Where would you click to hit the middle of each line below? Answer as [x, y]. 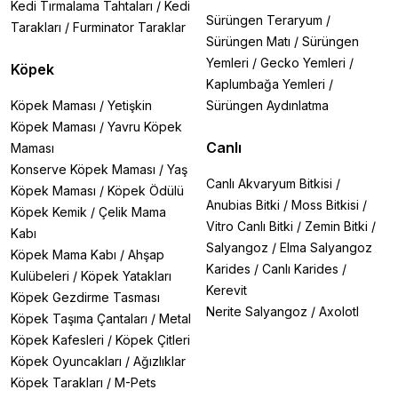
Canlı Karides [300, 269]
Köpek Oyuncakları [66, 361]
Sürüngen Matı [248, 41]
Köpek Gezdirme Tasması [85, 297]
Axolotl [339, 311]
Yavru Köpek [145, 127]
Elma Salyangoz [326, 247]
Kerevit [227, 290]
